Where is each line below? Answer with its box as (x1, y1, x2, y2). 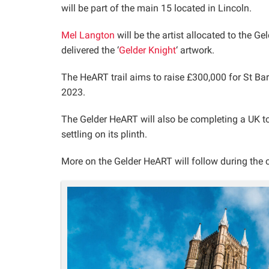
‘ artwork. (176, 44, 214, 56)
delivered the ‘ (61, 44, 119, 56)
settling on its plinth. (61, 128, 147, 140)
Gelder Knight (119, 44, 176, 56)
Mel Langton (61, 29, 115, 41)
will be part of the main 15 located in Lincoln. (61, 2, 252, 14)
